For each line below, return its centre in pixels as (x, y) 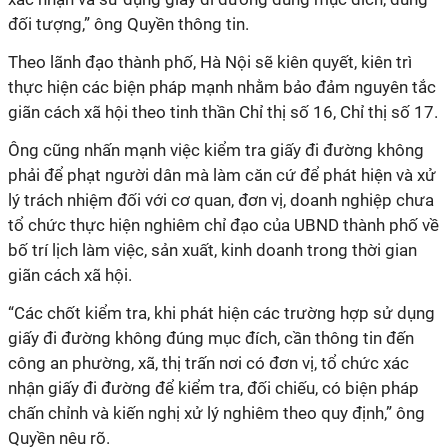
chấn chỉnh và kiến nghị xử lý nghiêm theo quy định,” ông (216, 413)
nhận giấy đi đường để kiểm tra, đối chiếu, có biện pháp (213, 388)
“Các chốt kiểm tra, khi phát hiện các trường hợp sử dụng (221, 313)
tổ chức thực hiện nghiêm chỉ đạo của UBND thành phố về (223, 225)
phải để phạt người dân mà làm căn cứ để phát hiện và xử (222, 175)
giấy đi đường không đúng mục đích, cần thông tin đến (211, 338)
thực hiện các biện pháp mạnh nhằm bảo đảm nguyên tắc (222, 87)
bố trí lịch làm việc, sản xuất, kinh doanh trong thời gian (212, 250)
